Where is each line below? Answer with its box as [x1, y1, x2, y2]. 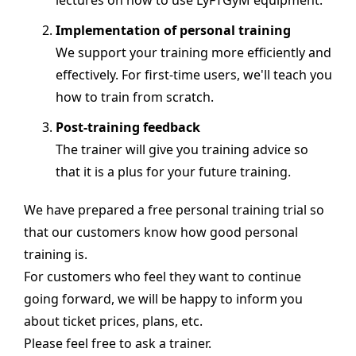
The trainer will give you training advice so [56, 141, 308, 158]
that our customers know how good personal [24, 223, 298, 241]
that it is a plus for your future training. [56, 163, 291, 180]
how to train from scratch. [56, 88, 214, 106]
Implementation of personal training [56, 21, 291, 39]
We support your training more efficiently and [56, 44, 331, 61]
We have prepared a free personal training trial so [24, 201, 324, 219]
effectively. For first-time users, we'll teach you [56, 66, 332, 83]
